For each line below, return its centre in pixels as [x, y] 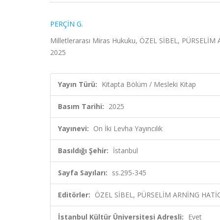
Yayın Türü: [78, 84]
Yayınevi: [73, 128]
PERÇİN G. [67, 24]
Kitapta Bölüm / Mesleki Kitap [149, 84]
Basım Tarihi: [81, 106]
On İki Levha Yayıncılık [128, 128]
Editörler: [74, 195]
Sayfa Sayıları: [83, 173]
